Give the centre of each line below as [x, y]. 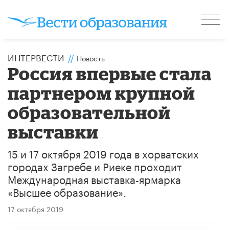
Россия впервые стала [110, 73]
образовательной [89, 112]
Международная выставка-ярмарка [94, 178]
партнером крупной [102, 93]
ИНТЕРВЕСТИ [36, 56]
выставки [53, 131]
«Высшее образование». [67, 191]
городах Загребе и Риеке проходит [95, 165]
